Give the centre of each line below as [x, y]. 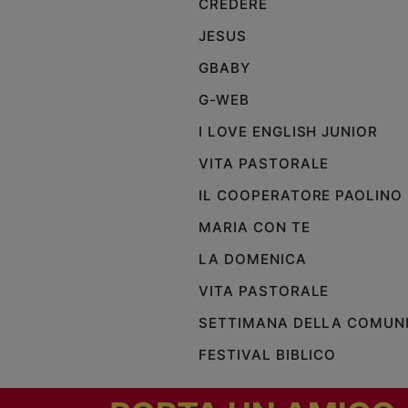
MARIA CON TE [257, 228]
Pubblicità [57, 198]
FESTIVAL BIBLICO [268, 355]
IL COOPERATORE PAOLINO [301, 196]
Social [34, 343]
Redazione [58, 291]
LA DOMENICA [253, 260]
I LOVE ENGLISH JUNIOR [289, 132]
